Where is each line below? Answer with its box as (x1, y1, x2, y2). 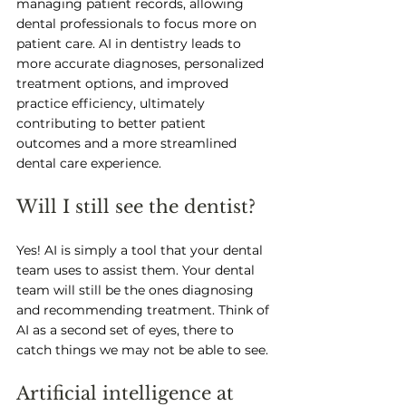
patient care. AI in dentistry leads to (16, 35, 245, 52)
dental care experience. (16, 155, 161, 171)
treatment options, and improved (16, 75, 232, 92)
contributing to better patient (16, 115, 209, 131)
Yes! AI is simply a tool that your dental (16, 242, 266, 258)
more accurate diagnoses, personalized (16, 55, 267, 72)
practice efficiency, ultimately (16, 95, 208, 111)
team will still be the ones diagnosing (16, 282, 257, 298)
